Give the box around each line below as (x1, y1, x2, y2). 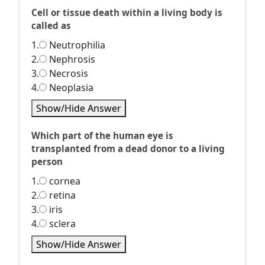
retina (47, 189, 76, 202)
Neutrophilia (47, 38, 105, 51)
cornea (47, 174, 80, 188)
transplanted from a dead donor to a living (31, 143, 225, 154)
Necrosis (47, 67, 88, 80)
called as (31, 20, 71, 31)
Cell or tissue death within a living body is (31, 7, 222, 18)
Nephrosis (47, 53, 95, 66)
